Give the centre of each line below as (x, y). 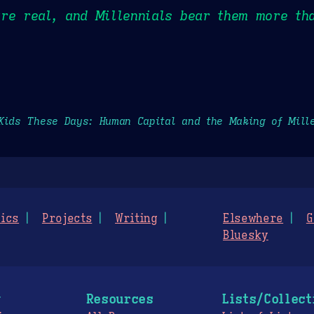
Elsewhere (253, 219)
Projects (67, 219)
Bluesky (246, 236)
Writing (136, 219)
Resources (120, 299)
